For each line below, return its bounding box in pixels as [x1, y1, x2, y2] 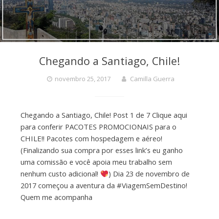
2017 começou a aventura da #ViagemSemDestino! [20, 180, 187, 191]
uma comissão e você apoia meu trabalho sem [20, 157, 172, 167]
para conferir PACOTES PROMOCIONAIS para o [20, 122, 176, 132]
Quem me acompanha [20, 192, 92, 202]
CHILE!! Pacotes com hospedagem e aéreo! [20, 133, 162, 144]
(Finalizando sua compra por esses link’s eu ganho [20, 145, 183, 155]
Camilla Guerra [130, 74, 175, 84]
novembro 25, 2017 [55, 74, 110, 84]
